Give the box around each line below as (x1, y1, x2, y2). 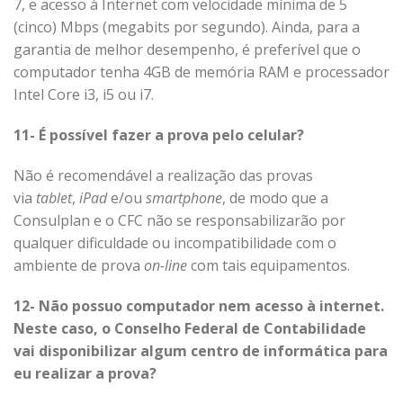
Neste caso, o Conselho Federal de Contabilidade (13, 318, 366, 338)
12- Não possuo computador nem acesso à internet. (13, 296, 384, 316)
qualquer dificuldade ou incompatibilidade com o (13, 233, 336, 253)
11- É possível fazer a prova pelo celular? (13, 125, 304, 145)
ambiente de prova (13, 255, 144, 275)
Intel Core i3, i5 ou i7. (13, 85, 154, 104)
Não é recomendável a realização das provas (13, 166, 313, 185)
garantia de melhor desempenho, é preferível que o (13, 40, 361, 59)
